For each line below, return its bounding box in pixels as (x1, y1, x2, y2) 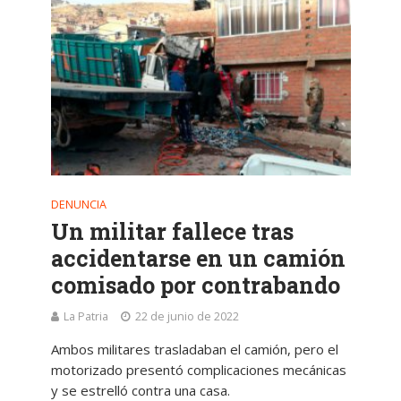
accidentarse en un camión (50, 243, 346, 273)
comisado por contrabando (50, 269, 340, 300)
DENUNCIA (50, 196, 107, 212)
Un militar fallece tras (50, 216, 294, 246)
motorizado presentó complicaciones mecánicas (50, 360, 346, 379)
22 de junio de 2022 (134, 308, 239, 324)
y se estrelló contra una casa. (50, 380, 230, 399)
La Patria (63, 308, 108, 324)
